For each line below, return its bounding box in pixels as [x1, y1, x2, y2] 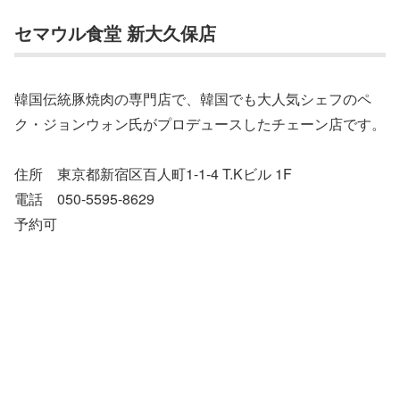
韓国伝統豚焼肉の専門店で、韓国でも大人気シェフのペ [14, 87, 371, 109]
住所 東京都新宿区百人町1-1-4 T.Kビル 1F [14, 163, 292, 185]
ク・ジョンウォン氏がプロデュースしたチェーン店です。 [14, 112, 386, 134]
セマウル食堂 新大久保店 [14, 20, 216, 46]
